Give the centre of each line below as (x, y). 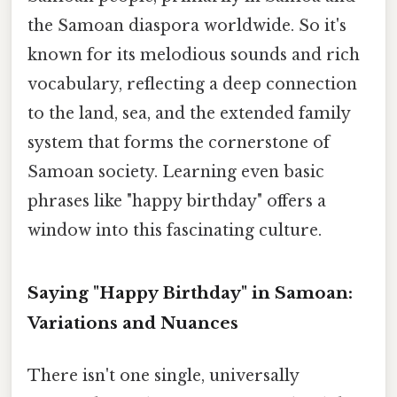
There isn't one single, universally (163, 375)
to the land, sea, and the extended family (189, 113)
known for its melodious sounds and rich (194, 54)
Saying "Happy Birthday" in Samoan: (190, 292)
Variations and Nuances (133, 323)
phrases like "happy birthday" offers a (177, 201)
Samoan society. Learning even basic (176, 171)
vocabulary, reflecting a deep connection (192, 84)
